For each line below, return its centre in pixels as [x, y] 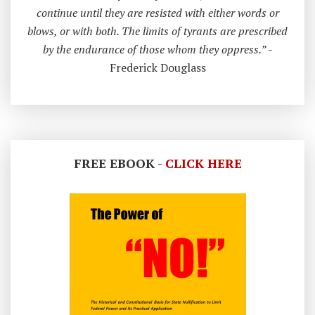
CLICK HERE [203, 163]
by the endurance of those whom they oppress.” [154, 50]
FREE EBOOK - [119, 163]
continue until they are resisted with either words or [157, 13]
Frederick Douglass [157, 68]
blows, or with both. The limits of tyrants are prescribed [157, 31]
